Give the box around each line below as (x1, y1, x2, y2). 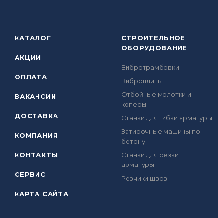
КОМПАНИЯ (15, 131, 58, 139)
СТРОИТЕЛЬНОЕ (121, 34, 185, 42)
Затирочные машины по (121, 127, 200, 135)
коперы (121, 100, 147, 108)
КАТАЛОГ (15, 34, 51, 42)
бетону (121, 137, 145, 145)
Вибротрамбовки (121, 63, 180, 71)
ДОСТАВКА (15, 112, 58, 120)
